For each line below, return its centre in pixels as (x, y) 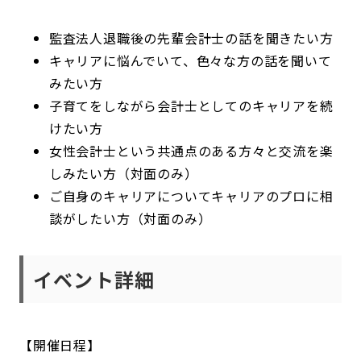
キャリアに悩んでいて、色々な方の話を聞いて (190, 61)
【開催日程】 (60, 345)
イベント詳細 (94, 280)
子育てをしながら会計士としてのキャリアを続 (191, 106)
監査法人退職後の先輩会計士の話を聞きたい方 (191, 38)
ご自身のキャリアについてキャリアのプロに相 (191, 196)
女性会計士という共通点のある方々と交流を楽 (191, 151)
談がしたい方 (89, 219)
